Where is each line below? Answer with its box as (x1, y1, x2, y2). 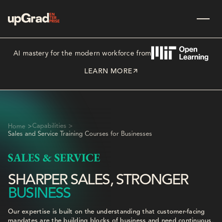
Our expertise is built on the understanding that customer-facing (8, 208, 205, 215)
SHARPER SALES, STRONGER (8, 172, 188, 188)
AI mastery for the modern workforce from (13, 50, 152, 57)
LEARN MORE (84, 68, 133, 75)
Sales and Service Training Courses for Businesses (8, 130, 152, 137)
